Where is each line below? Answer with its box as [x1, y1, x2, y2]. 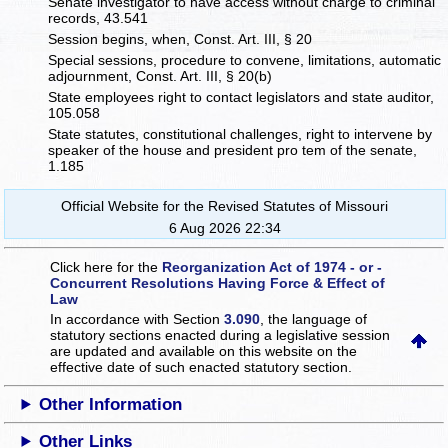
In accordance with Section [50, 310, 225, 327]
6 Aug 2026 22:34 [168, 219, 281, 236]
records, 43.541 [48, 10, 149, 27]
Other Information [39, 394, 183, 414]
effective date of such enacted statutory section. [50, 358, 353, 375]
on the [317, 342, 358, 359]
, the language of [260, 310, 368, 327]
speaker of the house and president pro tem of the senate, [48, 142, 418, 159]
